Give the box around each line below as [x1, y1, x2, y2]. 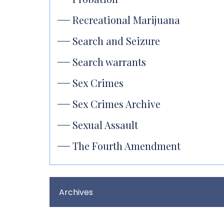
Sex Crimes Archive [72, 97, 160, 110]
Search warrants [72, 55, 146, 68]
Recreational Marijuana [72, 13, 180, 26]
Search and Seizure [72, 34, 160, 47]
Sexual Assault [72, 118, 138, 131]
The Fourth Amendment [72, 139, 180, 152]
